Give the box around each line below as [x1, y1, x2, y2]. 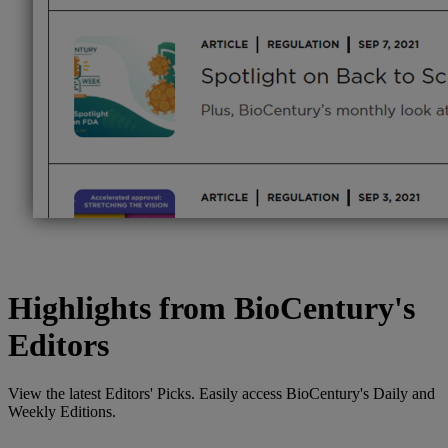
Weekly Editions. [8, 403, 116, 421]
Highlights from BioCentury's [8, 289, 415, 326]
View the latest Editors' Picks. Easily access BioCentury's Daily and [8, 385, 435, 403]
